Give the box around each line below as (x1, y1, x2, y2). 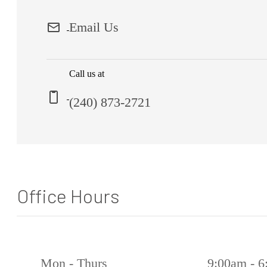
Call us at (69, 69, 104, 79)
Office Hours (17, 184, 120, 207)
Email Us (69, 19, 119, 35)
